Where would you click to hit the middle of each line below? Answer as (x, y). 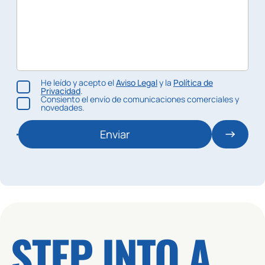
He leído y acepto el (78, 83)
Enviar (115, 134)
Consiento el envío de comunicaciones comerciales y (140, 99)
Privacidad (60, 91)
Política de (193, 83)
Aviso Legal (136, 83)
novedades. (62, 107)
